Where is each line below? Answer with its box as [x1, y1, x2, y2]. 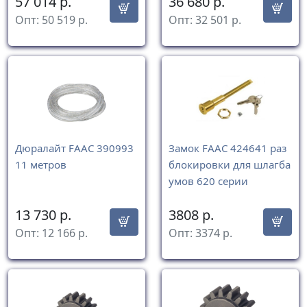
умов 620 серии [169, 173, 248, 188]
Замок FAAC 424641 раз [169, 140, 286, 155]
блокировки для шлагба [169, 157, 291, 171]
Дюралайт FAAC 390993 [15, 140, 134, 155]
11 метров [15, 157, 66, 171]
